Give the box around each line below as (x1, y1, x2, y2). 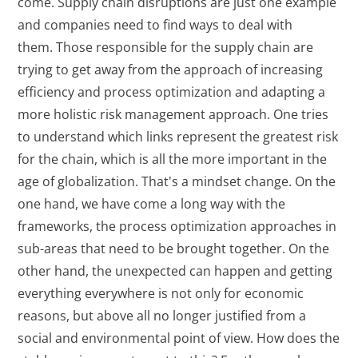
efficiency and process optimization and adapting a (18, 83, 326, 101)
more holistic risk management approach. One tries (18, 105, 329, 124)
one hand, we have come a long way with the (18, 195, 286, 213)
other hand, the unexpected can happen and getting (18, 262, 333, 280)
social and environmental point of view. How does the (18, 329, 340, 348)
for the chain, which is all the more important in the (18, 150, 328, 169)
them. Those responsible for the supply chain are (18, 38, 314, 57)
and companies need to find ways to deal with (18, 16, 293, 34)
